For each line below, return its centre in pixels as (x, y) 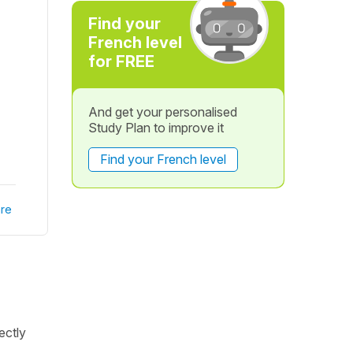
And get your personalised (162, 112)
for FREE (121, 61)
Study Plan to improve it (156, 128)
